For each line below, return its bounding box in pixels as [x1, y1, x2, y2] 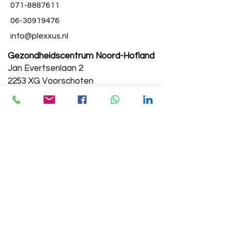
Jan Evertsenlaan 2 [8, 64, 85, 73]
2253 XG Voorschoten [8, 76, 93, 86]
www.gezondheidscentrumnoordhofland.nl [8, 102, 157, 110]
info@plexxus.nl [10, 32, 68, 40]
